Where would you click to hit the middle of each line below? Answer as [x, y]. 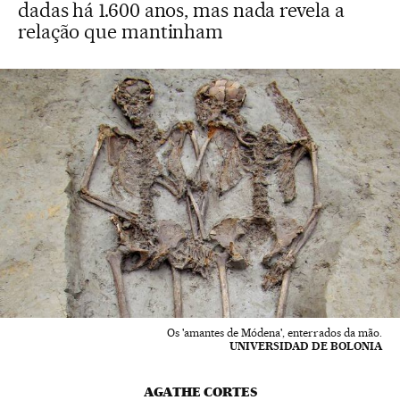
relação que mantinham [121, 31]
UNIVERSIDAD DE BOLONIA [306, 346]
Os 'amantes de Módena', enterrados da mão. [275, 333]
